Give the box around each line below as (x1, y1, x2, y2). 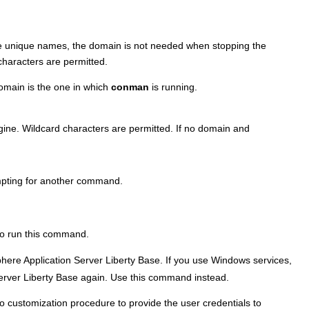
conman (111, 81, 149, 93)
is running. (149, 81, 197, 93)
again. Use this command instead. (78, 271, 229, 283)
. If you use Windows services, (160, 255, 292, 266)
